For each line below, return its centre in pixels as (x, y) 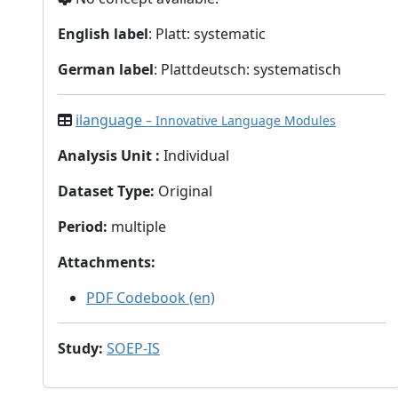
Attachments (104, 262)
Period (80, 226)
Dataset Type (104, 191)
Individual (196, 155)
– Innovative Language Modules (241, 120)
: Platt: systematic (207, 33)
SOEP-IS (133, 348)
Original (185, 191)
